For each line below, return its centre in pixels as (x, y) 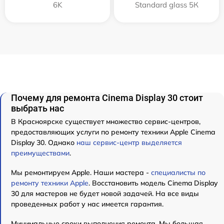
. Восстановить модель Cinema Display (153, 183)
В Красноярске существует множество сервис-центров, (106, 122)
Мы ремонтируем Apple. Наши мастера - (81, 173)
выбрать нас (37, 108)
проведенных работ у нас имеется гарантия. (87, 204)
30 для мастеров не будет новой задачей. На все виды (105, 194)
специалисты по (178, 173)
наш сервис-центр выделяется (129, 143)
